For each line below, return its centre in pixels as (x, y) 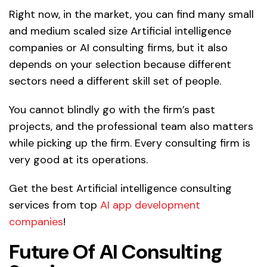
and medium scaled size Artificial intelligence (120, 31)
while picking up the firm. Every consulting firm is (130, 143)
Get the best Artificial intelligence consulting (120, 188)
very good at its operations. (78, 159)
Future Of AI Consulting (116, 252)
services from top (55, 205)
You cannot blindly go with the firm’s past (112, 109)
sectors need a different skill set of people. (115, 81)
